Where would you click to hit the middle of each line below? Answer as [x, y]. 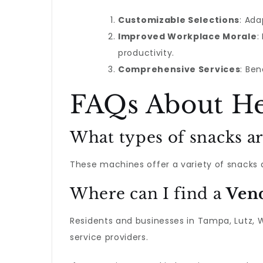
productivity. [146, 53]
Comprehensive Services [179, 69]
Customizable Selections [179, 20]
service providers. [109, 237]
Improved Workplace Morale [188, 36]
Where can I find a [148, 194]
